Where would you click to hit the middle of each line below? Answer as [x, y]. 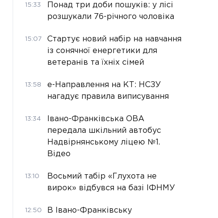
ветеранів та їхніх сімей [96, 62]
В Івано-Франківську [90, 210]
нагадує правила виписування [108, 96]
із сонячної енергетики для [102, 51]
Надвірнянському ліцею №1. [104, 142]
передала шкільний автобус [104, 130]
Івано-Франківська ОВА [96, 119]
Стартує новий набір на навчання [114, 39]
